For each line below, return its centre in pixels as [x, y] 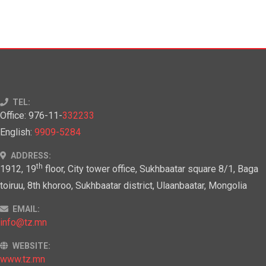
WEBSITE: [31, 246]
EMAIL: [25, 209]
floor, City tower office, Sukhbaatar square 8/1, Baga [151, 169]
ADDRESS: [30, 156]
